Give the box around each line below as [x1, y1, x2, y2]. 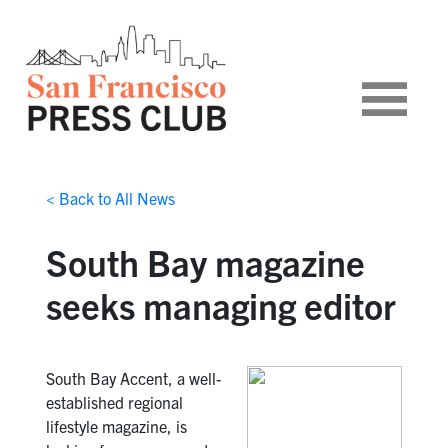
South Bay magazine [45, 239, 365, 285]
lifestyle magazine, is [45, 416, 187, 437]
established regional [45, 392, 183, 413]
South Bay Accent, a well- [45, 368, 221, 389]
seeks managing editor [45, 282, 396, 328]
